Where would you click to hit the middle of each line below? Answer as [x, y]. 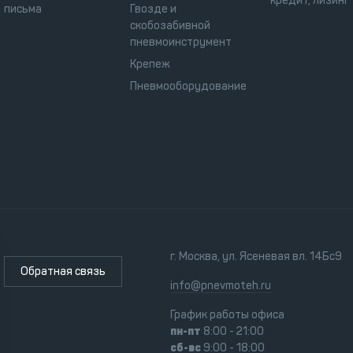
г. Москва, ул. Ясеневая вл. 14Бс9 [256, 256]
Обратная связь [63, 271]
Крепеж [150, 64]
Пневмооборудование [188, 86]
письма [23, 9]
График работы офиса [227, 314]
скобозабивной [170, 25]
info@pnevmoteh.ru [220, 285]
